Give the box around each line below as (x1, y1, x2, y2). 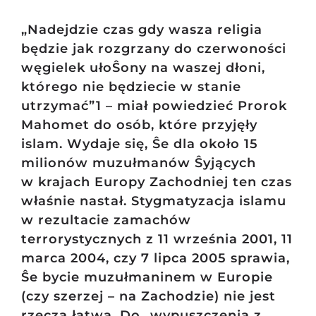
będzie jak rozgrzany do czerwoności (20, 41, 286, 57)
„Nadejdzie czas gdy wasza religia (20, 22, 262, 38)
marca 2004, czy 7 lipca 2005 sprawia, (20, 250, 290, 267)
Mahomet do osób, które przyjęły (20, 117, 257, 133)
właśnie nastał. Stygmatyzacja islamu (20, 193, 286, 209)
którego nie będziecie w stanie (20, 79, 241, 95)
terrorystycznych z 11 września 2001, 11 (20, 231, 293, 248)
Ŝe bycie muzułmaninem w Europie (20, 269, 273, 286)
